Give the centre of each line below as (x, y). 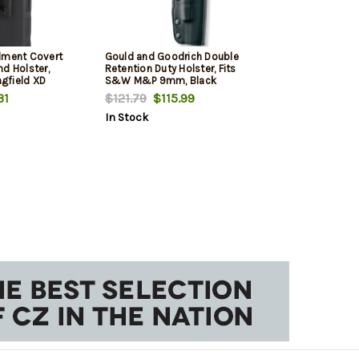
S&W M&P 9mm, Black (160, 81)
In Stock (126, 118)
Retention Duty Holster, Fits (170, 69)
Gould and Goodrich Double (171, 57)
